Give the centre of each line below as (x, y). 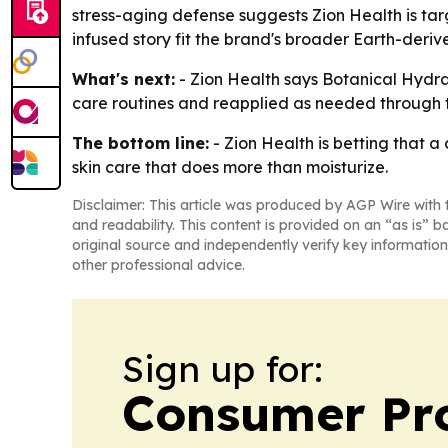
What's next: (123, 79)
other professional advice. (158, 265)
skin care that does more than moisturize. (230, 167)
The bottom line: (140, 143)
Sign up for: (222, 369)
